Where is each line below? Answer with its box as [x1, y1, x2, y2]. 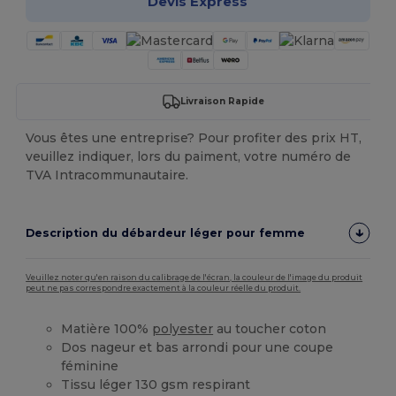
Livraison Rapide [180, 95, 265, 108]
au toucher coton [213, 320, 327, 337]
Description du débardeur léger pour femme [26, 225, 306, 240]
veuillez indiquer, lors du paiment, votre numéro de [26, 148, 352, 164]
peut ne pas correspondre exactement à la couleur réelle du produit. [26, 283, 301, 293]
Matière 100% [61, 320, 153, 337]
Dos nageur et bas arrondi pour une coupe [61, 339, 334, 355]
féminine [61, 357, 119, 374]
